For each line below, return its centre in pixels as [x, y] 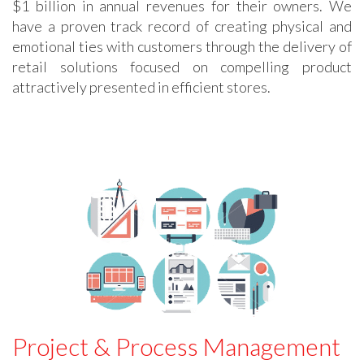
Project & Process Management [176, 347]
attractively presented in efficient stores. [141, 87]
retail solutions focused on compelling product [182, 66]
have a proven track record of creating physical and [182, 26]
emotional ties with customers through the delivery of [182, 46]
